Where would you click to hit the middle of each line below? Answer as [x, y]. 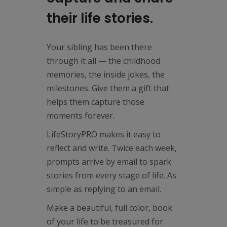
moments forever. [80, 116]
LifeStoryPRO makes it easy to [103, 134]
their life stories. [100, 18]
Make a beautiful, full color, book [109, 208]
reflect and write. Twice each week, [111, 148]
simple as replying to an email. [104, 189]
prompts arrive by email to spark [109, 162]
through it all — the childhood [103, 61]
